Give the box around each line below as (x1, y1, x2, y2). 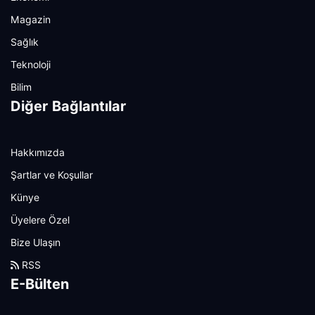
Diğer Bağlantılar (11, 98, 127, 115)
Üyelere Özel (11, 214, 70, 226)
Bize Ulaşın (11, 237, 60, 248)
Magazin (11, 14, 51, 25)
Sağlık (11, 37, 39, 48)
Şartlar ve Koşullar (11, 169, 93, 181)
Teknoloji (11, 59, 51, 70)
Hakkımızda (11, 147, 65, 158)
